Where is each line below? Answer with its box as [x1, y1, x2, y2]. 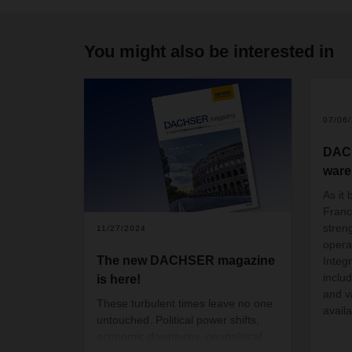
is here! [97, 272, 141, 286]
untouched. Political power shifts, [97, 313, 259, 326]
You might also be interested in [84, 42, 334, 62]
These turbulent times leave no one [97, 296, 273, 310]
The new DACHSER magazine [97, 253, 275, 267]
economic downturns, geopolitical [97, 329, 262, 343]
